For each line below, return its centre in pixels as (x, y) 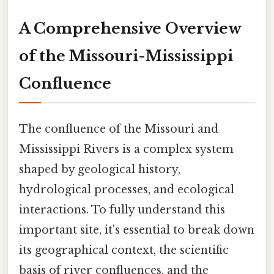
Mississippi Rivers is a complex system (126, 150)
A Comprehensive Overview (130, 29)
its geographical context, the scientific (124, 250)
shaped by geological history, (100, 170)
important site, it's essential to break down (137, 230)
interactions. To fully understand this (122, 210)
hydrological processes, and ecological (127, 190)
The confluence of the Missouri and (119, 129)
